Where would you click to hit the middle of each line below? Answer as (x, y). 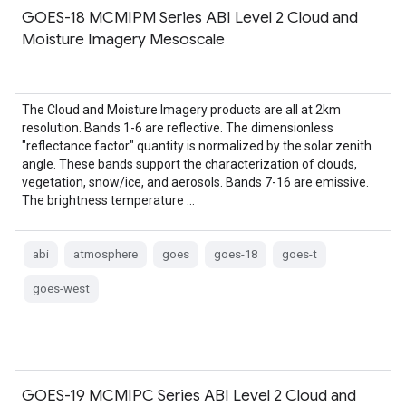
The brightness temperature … (108, 200)
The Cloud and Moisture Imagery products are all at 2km (181, 110)
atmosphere (106, 254)
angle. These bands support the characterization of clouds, (189, 164)
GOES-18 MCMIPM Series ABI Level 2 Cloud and (190, 17)
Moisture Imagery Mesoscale (123, 39)
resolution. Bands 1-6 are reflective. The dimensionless (178, 128)
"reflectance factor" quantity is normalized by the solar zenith (197, 146)
